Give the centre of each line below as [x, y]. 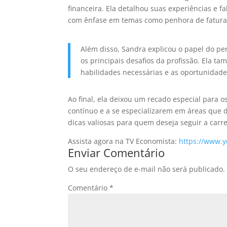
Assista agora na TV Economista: [124, 141]
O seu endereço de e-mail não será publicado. [147, 169]
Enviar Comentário [117, 153]
